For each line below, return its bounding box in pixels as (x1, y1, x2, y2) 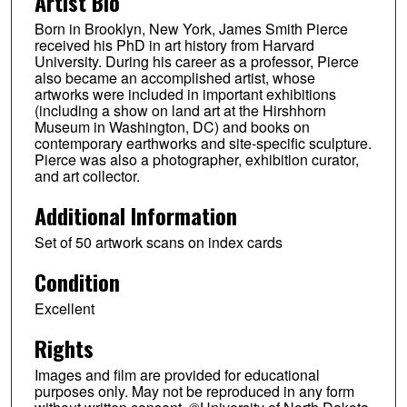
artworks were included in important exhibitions (34, 83, 336, 104)
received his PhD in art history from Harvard (34, 34, 314, 55)
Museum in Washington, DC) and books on (34, 115, 310, 137)
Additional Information (34, 198, 237, 232)
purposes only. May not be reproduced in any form (34, 380, 354, 402)
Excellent (34, 297, 94, 319)
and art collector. (34, 164, 140, 186)
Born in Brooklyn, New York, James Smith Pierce (34, 17, 348, 39)
